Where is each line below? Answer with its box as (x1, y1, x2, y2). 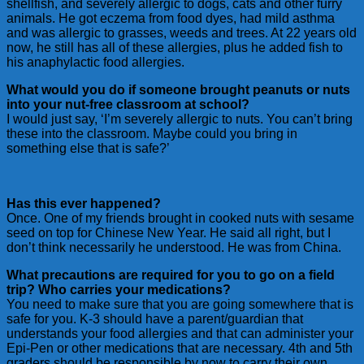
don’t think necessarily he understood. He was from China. (6, 240, 341, 254)
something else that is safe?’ (6, 141, 170, 155)
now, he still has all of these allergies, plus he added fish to (6, 40, 343, 54)
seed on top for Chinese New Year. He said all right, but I (6, 225, 331, 240)
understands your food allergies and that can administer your (6, 326, 353, 340)
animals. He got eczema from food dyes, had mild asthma (6, 11, 335, 25)
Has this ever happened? (6, 196, 161, 210)
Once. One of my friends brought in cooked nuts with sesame (6, 210, 354, 225)
